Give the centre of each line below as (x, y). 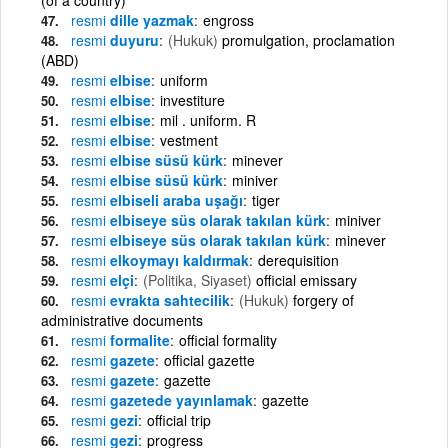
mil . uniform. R (208, 119)
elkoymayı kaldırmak (177, 259)
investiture (192, 99)
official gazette (209, 359)
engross (228, 19)
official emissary (306, 279)
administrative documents (122, 319)
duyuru (132, 39)
